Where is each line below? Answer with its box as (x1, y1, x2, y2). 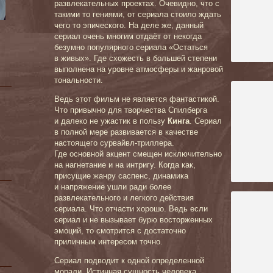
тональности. (54, 76, 103, 85)
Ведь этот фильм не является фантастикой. (54, 94, 219, 104)
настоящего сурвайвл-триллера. (54, 138, 174, 147)
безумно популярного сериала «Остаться (54, 43, 208, 52)
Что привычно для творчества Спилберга (54, 105, 207, 115)
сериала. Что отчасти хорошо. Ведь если (54, 204, 208, 213)
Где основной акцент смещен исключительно (54, 149, 222, 158)
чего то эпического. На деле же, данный (54, 21, 204, 30)
